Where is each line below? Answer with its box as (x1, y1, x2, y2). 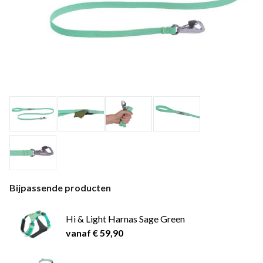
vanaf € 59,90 (66, 227, 123, 238)
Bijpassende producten (9, 181, 111, 193)
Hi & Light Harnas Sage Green (66, 213, 185, 224)
